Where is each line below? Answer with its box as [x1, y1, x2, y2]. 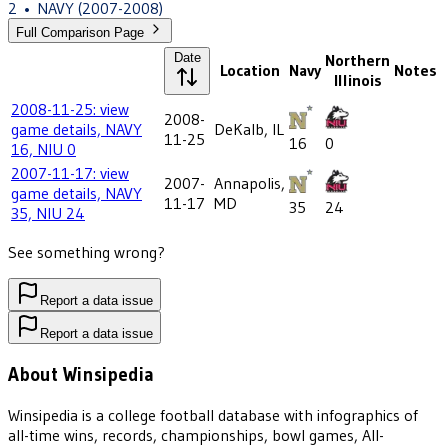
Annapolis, [214, 173, 285, 194]
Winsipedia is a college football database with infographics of [8, 404, 418, 425]
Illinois [333, 70, 382, 91]
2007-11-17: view [11, 163, 129, 184]
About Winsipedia [8, 363, 154, 387]
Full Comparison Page [16, 25, 144, 41]
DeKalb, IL [214, 119, 284, 140]
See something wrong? [8, 242, 165, 263]
